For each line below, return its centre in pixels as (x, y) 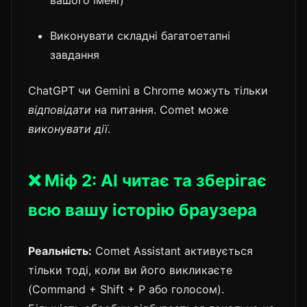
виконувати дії (68, 128)
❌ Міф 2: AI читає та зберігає (147, 180)
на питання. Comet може (160, 109)
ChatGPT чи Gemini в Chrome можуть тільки (148, 90)
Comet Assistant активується (172, 250)
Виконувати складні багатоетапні (140, 35)
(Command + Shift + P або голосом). (126, 289)
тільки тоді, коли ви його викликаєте (130, 270)
